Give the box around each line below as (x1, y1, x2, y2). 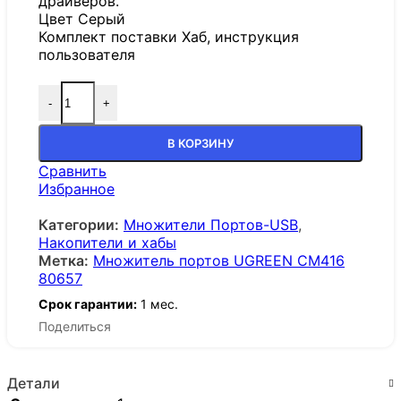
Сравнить (38, 162, 107, 181)
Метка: (38, 252, 89, 270)
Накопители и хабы (38, 234, 176, 252)
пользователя (38, 46, 135, 64)
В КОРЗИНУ (166, 136, 235, 151)
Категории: (38, 216, 119, 235)
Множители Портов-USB (124, 216, 298, 235)
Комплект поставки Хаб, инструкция (38, 28, 299, 47)
